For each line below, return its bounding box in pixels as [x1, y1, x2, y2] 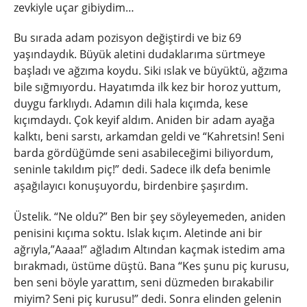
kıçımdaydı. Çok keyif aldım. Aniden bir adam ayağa [14, 112, 275, 128]
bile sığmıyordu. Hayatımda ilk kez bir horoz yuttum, [14, 79, 281, 95]
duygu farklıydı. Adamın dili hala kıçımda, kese [14, 96, 248, 112]
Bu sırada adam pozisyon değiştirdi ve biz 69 [14, 30, 241, 46]
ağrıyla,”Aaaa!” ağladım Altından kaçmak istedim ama [14, 242, 285, 258]
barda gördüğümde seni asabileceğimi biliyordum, [14, 145, 273, 161]
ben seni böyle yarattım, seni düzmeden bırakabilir [14, 275, 274, 291]
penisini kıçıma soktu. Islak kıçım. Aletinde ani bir [14, 225, 262, 241]
